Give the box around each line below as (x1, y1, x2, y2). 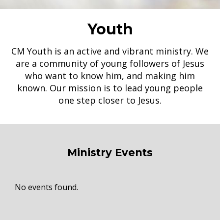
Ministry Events (67, 146, 153, 159)
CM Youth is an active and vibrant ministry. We (11, 45, 209, 57)
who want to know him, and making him (25, 69, 195, 82)
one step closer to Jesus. (58, 94, 162, 106)
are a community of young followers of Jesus (16, 57, 204, 69)
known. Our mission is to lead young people (17, 82, 203, 94)
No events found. (15, 181, 78, 192)
